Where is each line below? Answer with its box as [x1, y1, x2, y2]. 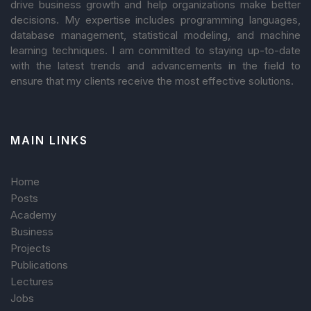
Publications [10, 258, 68, 271]
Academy [10, 208, 56, 221]
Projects [10, 241, 51, 255]
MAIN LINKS [10, 133, 88, 148]
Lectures [10, 274, 53, 288]
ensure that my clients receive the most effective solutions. [10, 74, 294, 88]
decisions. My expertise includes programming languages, [10, 13, 301, 27]
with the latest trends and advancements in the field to [10, 59, 301, 73]
